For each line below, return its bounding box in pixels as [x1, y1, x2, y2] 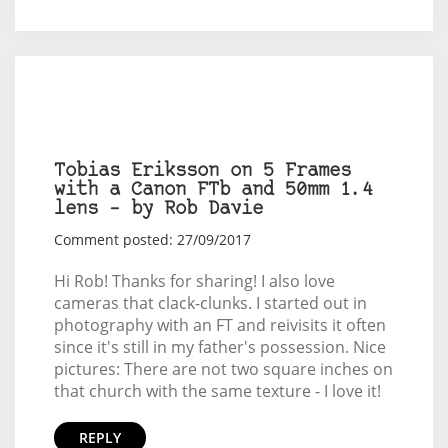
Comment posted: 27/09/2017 [53, 229, 251, 249]
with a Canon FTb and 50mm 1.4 [53, 180, 373, 200]
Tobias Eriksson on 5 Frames [53, 161, 351, 181]
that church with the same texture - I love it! [53, 379, 381, 402]
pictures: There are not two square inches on [53, 357, 393, 380]
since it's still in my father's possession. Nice [53, 335, 386, 358]
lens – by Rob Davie [53, 199, 263, 219]
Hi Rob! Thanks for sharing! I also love [53, 269, 335, 292]
